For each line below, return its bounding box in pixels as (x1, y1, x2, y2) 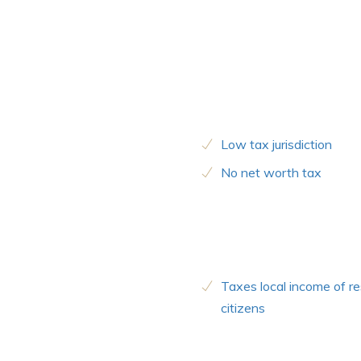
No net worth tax (221, 164, 322, 181)
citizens (221, 300, 265, 317)
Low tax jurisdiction (221, 136, 332, 153)
